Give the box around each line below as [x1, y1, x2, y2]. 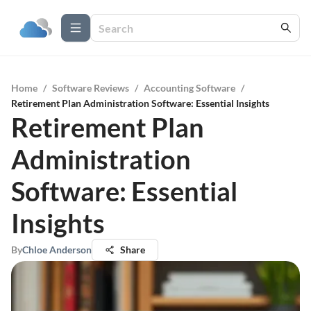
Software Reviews [52, 82, 129, 94]
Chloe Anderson [22, 244, 92, 255]
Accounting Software [144, 82, 235, 94]
